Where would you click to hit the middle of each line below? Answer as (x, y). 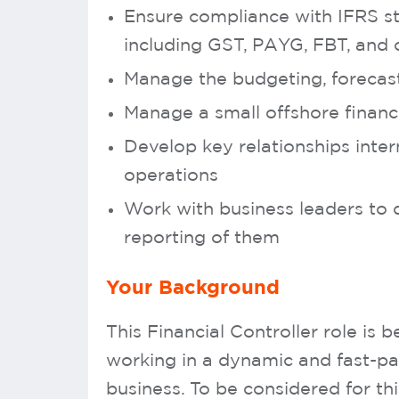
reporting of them (202, 238)
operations (171, 175)
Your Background (193, 288)
